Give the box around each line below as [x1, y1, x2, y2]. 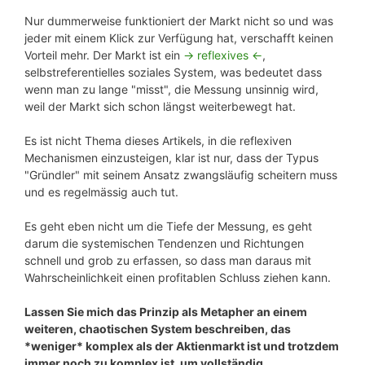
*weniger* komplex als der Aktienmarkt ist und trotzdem [24, 339, 339, 354]
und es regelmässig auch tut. [24, 185, 178, 200]
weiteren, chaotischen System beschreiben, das [24, 322, 291, 336]
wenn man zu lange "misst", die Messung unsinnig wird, [24, 82, 319, 97]
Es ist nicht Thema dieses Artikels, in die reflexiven [24, 134, 292, 148]
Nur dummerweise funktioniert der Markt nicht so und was [24, 14, 333, 29]
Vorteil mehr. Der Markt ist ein [24, 48, 183, 63]
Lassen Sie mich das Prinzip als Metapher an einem [24, 305, 307, 319]
